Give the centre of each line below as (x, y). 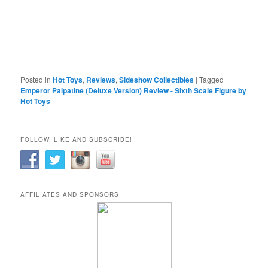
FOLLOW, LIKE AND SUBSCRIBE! (77, 140)
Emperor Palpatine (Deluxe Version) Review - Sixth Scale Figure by (134, 90)
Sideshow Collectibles (157, 79)
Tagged (212, 79)
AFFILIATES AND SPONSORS (70, 195)
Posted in (36, 79)
